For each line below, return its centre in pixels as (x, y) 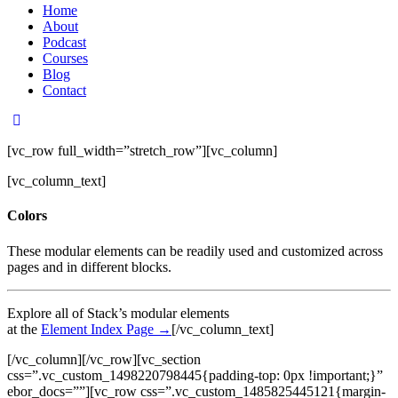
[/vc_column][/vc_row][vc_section (104, 359)
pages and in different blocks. (89, 267)
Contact (64, 90)
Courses (65, 58)
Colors (27, 216)
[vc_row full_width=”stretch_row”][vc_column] (142, 151)
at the (24, 329)
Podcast (64, 42)
